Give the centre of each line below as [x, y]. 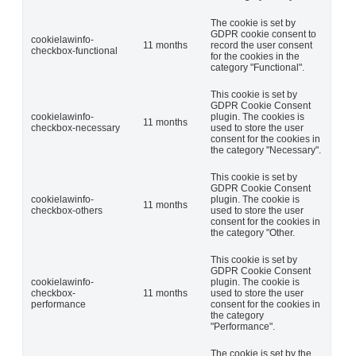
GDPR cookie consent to [263, 34]
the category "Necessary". [266, 150]
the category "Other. [253, 232]
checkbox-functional [74, 50]
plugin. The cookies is [257, 116]
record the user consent [261, 45]
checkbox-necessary [75, 128]
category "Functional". [257, 67]
